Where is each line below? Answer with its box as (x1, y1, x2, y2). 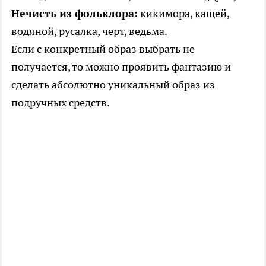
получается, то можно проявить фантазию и (11, 60, 231, 74)
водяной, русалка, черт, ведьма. (11, 24, 167, 39)
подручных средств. (11, 96, 110, 110)
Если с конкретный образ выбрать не (11, 42, 195, 56)
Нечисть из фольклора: (11, 7, 138, 21)
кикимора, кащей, (138, 7, 229, 21)
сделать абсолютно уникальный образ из (11, 78, 215, 92)
